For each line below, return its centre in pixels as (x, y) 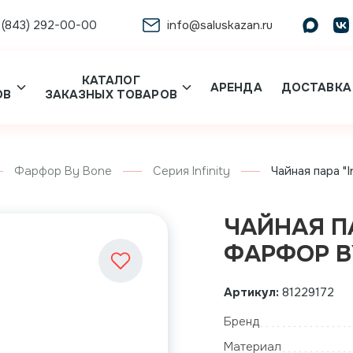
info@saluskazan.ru (219, 25)
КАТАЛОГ (111, 80)
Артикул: (251, 292)
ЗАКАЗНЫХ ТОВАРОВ (111, 95)
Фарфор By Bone (63, 171)
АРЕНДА (236, 87)
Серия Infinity (192, 171)
